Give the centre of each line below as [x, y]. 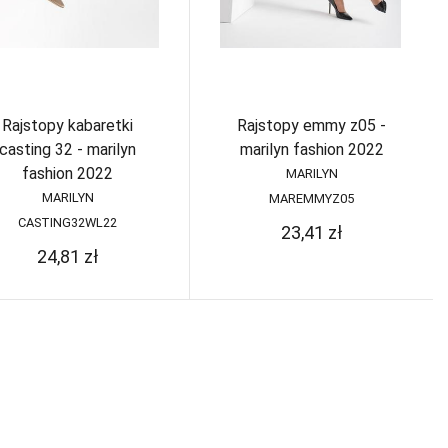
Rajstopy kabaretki [68, 125]
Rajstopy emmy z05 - [312, 125]
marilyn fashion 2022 [311, 149]
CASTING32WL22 [68, 222]
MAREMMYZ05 [312, 198]
